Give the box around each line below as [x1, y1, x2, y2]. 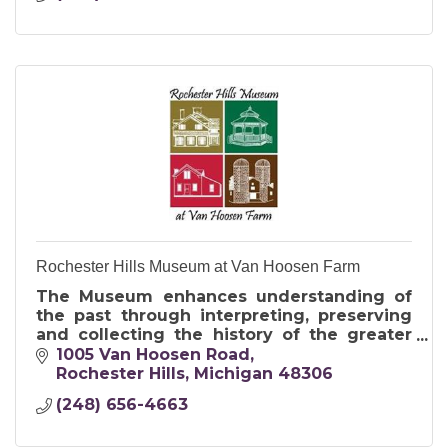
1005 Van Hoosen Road [56, 344, 250, 364]
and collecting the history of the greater [36, 325, 412, 345]
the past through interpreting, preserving [36, 306, 412, 326]
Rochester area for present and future [36, 344, 412, 364]
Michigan [194, 363, 273, 383]
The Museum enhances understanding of [36, 287, 412, 307]
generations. [36, 363, 144, 383]
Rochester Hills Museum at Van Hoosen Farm [36, 258, 360, 276]
